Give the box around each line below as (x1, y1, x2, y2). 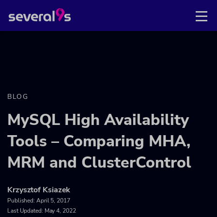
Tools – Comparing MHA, (7, 131, 190, 152)
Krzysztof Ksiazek (7, 185, 71, 195)
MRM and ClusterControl (7, 152, 191, 173)
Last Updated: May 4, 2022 (7, 207, 76, 215)
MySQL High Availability (7, 109, 189, 130)
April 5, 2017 (36, 197, 70, 204)
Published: (7, 197, 36, 204)
